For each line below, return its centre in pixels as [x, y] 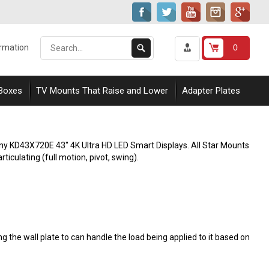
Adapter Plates [211, 91]
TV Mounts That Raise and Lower [102, 91]
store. [184, 65]
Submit [145, 44]
